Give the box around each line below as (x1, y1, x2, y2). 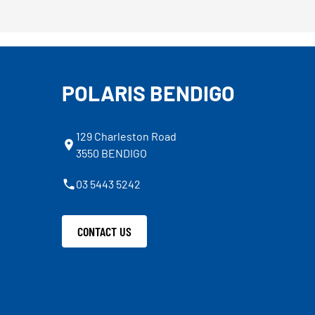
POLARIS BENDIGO (61, 79, 235, 105)
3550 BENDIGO (75, 146, 147, 160)
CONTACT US (77, 224, 131, 240)
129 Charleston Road (75, 129, 176, 143)
